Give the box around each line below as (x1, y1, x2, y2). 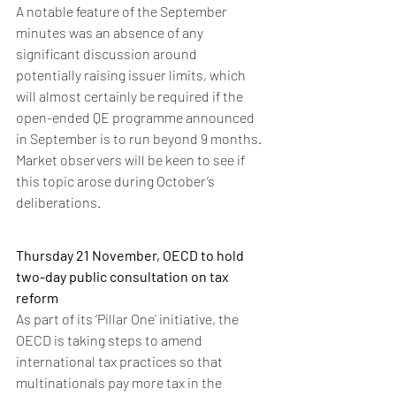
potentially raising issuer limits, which (16, 66, 248, 84)
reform (16, 289, 58, 307)
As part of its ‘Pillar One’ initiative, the (16, 310, 241, 328)
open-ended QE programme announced (16, 109, 257, 126)
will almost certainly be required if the (16, 88, 246, 105)
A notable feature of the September (16, 3, 230, 20)
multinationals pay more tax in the (16, 374, 225, 392)
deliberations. (16, 194, 103, 211)
